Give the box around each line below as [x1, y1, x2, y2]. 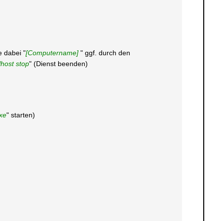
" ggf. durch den [80, 49, 130, 57]
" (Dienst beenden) [29, 60, 88, 68]
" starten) [6, 111, 35, 119]
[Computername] [25, 49, 80, 57]
